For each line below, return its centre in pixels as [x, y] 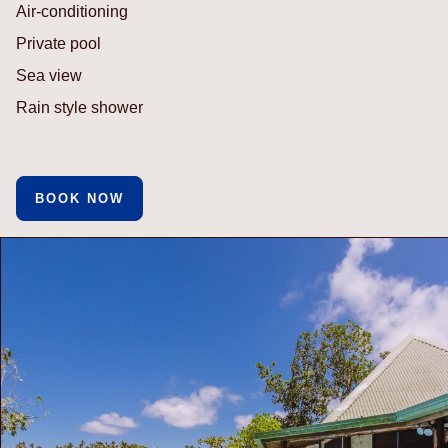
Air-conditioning [72, 11]
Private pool [58, 43]
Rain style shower [79, 107]
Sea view [49, 75]
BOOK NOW [79, 198]
